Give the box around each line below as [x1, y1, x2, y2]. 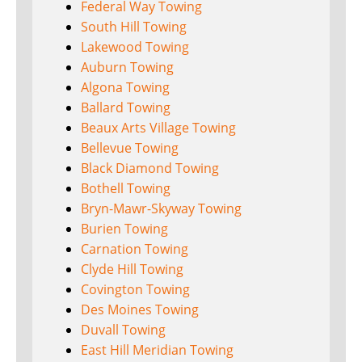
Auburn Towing [81, 58, 174, 77]
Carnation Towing [81, 240, 188, 259]
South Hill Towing [81, 18, 187, 36]
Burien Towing [81, 220, 168, 238]
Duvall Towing [81, 321, 166, 339]
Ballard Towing [81, 99, 170, 117]
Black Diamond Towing [81, 159, 219, 178]
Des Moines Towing [81, 301, 199, 319]
